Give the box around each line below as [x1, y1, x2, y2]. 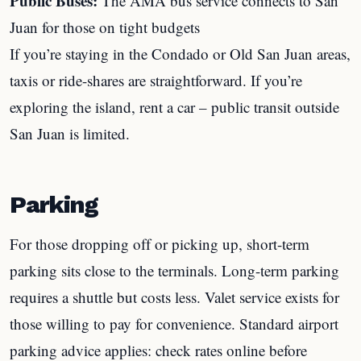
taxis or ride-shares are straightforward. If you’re [10, 69, 302, 90]
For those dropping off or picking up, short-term [10, 234, 309, 254]
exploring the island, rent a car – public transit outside [10, 96, 339, 117]
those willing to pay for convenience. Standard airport [10, 313, 338, 334]
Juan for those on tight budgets [10, 16, 200, 37]
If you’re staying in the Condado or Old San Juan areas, [10, 43, 351, 64]
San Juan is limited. [10, 122, 130, 143]
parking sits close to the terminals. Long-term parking [10, 260, 339, 280]
